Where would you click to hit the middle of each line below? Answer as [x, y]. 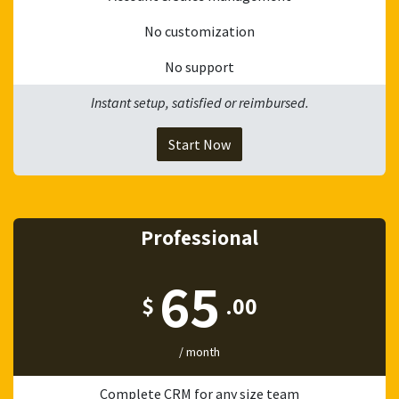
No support [199, 67]
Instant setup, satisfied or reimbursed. [199, 102]
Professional [199, 237]
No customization [199, 31]
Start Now [199, 144]
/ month [199, 352]
